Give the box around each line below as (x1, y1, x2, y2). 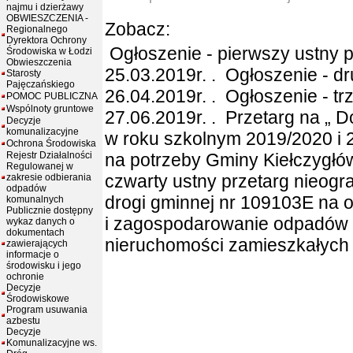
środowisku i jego (6, 260, 81, 271)
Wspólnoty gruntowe (6, 103, 94, 114)
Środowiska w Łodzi (6, 46, 92, 57)
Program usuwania (6, 304, 87, 315)
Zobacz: (105, 19, 170, 39)
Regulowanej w (6, 161, 73, 172)
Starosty (6, 68, 41, 79)
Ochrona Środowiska (6, 138, 96, 149)
